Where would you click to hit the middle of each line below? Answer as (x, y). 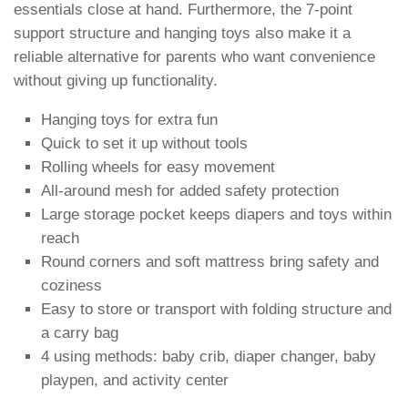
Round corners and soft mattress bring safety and (210, 261)
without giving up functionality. (116, 81)
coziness (71, 285)
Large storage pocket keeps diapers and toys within (216, 214)
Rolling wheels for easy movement (158, 167)
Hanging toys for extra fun (129, 119)
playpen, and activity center (135, 380)
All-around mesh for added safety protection (190, 190)
